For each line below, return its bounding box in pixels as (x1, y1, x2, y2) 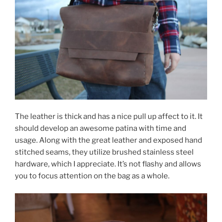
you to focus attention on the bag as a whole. (15, 171, 169, 181)
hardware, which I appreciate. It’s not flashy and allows (15, 160, 201, 169)
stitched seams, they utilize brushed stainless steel (15, 148, 194, 157)
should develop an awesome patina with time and (15, 124, 186, 133)
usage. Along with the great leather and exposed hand (15, 136, 202, 145)
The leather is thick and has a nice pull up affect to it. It (15, 112, 203, 121)
